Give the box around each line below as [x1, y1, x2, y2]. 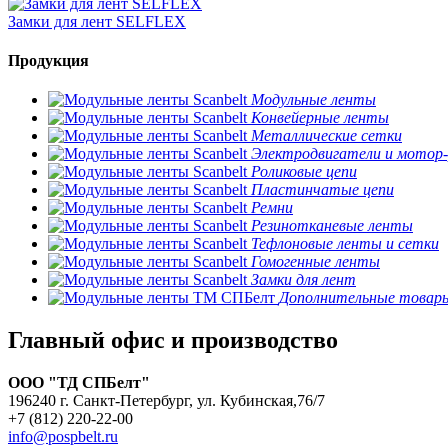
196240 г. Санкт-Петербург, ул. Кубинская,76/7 [8, 391, 325, 409]
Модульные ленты [251, 91, 376, 109]
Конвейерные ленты [251, 109, 389, 127]
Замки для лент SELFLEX [8, 12, 186, 30]
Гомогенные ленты [251, 253, 380, 271]
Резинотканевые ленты [251, 217, 413, 235]
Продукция [8, 51, 89, 69]
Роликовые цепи [251, 163, 357, 181]
